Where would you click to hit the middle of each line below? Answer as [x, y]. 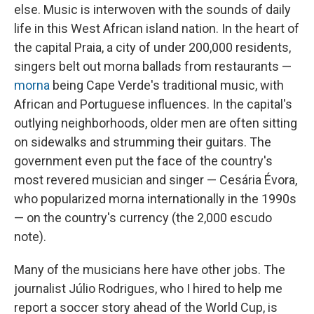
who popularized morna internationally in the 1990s [155, 199]
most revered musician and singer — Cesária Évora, [156, 180]
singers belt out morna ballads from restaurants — [153, 67]
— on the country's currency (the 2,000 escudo [143, 218]
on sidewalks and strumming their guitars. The [143, 142]
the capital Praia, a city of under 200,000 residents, [152, 48]
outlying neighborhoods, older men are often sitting [156, 123]
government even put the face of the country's [143, 161]
